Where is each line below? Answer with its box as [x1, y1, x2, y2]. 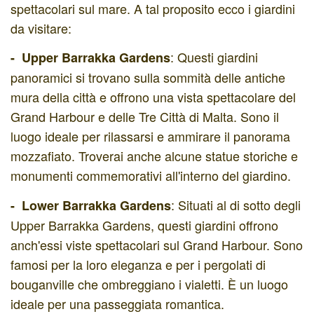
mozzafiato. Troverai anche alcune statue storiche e [11, 146, 298, 165]
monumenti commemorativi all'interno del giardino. [11, 166, 291, 184]
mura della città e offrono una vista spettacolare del [11, 88, 296, 106]
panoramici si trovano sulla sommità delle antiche [11, 68, 285, 86]
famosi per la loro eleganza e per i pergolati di [11, 254, 266, 273]
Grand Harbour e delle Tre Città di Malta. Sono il [11, 107, 279, 125]
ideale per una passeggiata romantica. [11, 294, 224, 313]
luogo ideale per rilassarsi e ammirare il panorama [11, 127, 290, 145]
